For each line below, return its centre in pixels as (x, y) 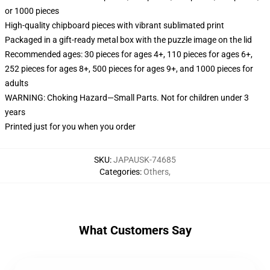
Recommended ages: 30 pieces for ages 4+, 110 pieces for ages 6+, (129, 54)
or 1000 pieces (32, 11)
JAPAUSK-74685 (145, 160)
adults (17, 83)
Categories (120, 172)
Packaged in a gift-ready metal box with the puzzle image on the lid (128, 40)
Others (156, 172)
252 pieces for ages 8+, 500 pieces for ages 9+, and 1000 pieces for (129, 69)
